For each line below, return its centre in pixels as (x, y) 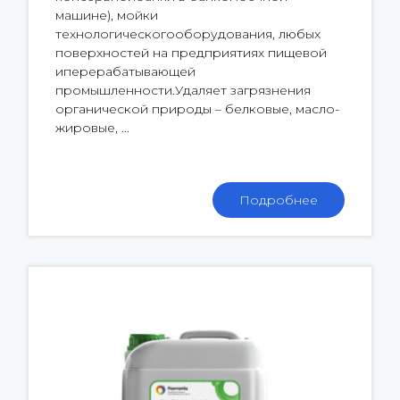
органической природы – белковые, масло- (197, 108)
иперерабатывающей (125, 71)
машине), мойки (107, 15)
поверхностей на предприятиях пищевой (191, 52)
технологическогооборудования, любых (188, 33)
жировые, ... (92, 127)
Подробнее (279, 200)
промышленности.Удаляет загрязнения (183, 90)
